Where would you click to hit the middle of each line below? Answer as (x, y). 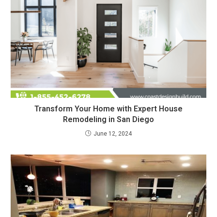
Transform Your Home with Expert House (108, 109)
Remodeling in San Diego (108, 120)
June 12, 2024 (113, 134)
